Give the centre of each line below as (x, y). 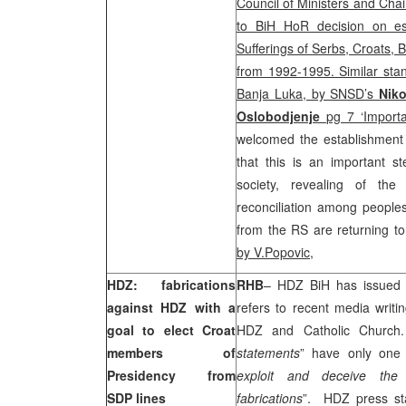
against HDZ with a (171, 307)
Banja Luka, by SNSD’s (308, 93)
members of (171, 353)
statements (268, 353)
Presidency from (171, 375)
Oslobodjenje (281, 116)
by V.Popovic (273, 252)
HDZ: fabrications (171, 285)
